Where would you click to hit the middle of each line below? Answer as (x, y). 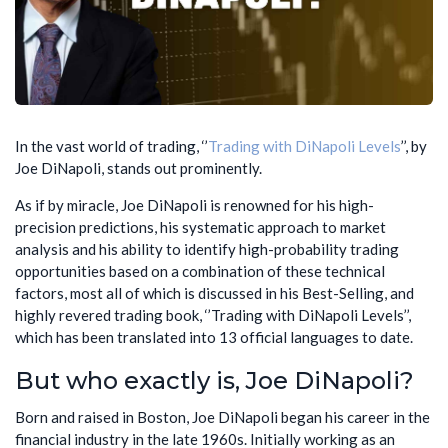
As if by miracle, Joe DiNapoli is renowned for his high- (194, 205)
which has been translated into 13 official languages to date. (214, 337)
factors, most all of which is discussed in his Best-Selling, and (214, 293)
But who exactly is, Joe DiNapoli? (214, 381)
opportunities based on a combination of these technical (200, 271)
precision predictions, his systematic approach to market (200, 227)
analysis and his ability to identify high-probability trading (207, 249)
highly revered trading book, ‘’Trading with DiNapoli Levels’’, (213, 315)
